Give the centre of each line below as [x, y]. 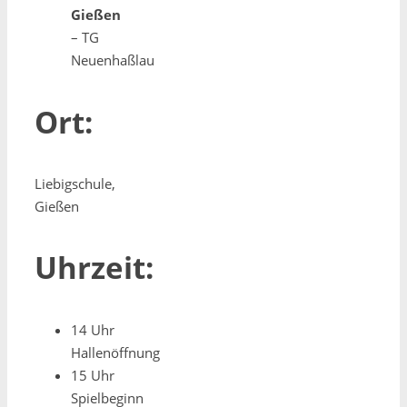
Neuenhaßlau [113, 60]
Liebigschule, [75, 184]
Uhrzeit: [94, 268]
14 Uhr [93, 329]
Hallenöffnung [115, 352]
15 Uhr [93, 375]
